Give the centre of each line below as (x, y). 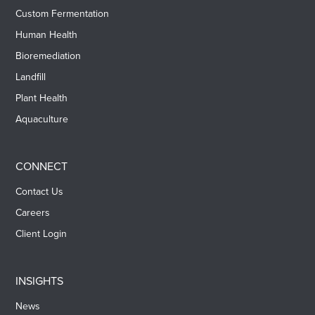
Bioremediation (49, 56)
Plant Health (42, 98)
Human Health (47, 35)
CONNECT (42, 167)
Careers (33, 213)
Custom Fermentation (63, 14)
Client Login (41, 234)
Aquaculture (42, 120)
